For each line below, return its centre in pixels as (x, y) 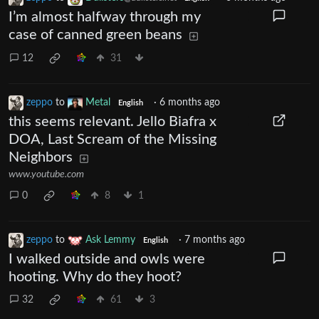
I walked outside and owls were (107, 260)
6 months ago (189, 103)
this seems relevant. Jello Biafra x (113, 122)
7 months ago (214, 240)
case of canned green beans (95, 35)
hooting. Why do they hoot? (95, 277)
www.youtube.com (46, 175)
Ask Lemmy (110, 240)
